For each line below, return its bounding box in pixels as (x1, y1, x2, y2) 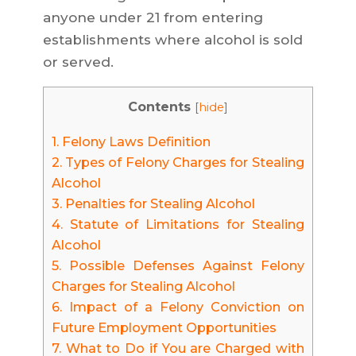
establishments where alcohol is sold (42, 32, 303, 48)
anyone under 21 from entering (42, 10, 263, 25)
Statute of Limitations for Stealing (62, 216, 304, 233)
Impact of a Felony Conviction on (61, 299, 304, 315)
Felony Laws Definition (58, 133, 211, 150)
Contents (127, 99, 191, 114)
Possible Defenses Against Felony (60, 257, 304, 274)
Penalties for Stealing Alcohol (61, 195, 255, 212)
